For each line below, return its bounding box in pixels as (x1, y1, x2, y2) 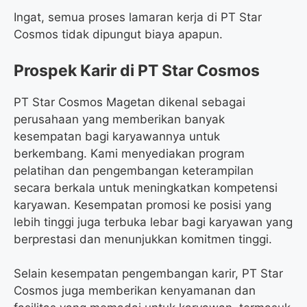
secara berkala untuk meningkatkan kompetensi (14, 180, 278, 195)
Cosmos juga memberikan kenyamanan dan (14, 284, 256, 298)
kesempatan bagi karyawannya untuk (14, 129, 220, 143)
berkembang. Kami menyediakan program (14, 146, 245, 160)
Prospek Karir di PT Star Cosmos (14, 60, 260, 80)
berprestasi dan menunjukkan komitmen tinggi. (14, 232, 272, 246)
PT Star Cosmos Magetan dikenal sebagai (14, 95, 245, 109)
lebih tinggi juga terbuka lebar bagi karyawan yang (14, 214, 293, 229)
